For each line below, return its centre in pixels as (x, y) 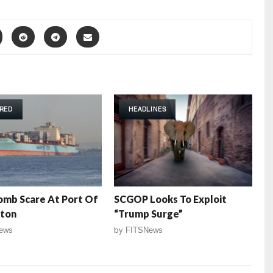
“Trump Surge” (149, 214)
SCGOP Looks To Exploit (171, 199)
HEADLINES (147, 109)
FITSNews (144, 230)
